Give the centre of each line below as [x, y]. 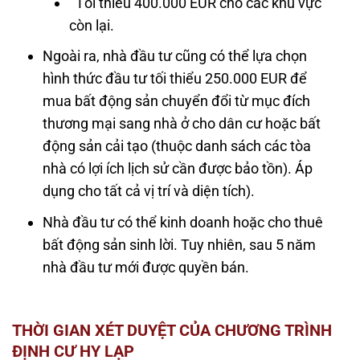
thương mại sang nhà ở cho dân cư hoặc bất [182, 124]
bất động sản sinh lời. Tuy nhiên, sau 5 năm [180, 245]
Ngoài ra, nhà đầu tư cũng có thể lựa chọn [175, 56]
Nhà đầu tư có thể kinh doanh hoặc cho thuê [183, 223]
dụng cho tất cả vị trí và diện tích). [149, 191]
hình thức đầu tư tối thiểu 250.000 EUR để [175, 79]
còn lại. [91, 25]
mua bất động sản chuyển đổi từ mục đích [177, 101]
